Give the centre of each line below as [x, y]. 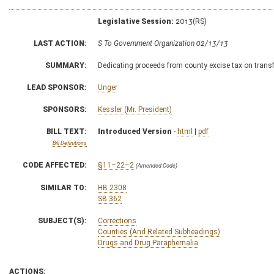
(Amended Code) [157, 165]
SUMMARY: [66, 65]
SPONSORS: [65, 109]
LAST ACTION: [60, 43]
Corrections [117, 220]
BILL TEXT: [67, 131]
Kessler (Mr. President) [135, 109]
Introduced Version [135, 131]
